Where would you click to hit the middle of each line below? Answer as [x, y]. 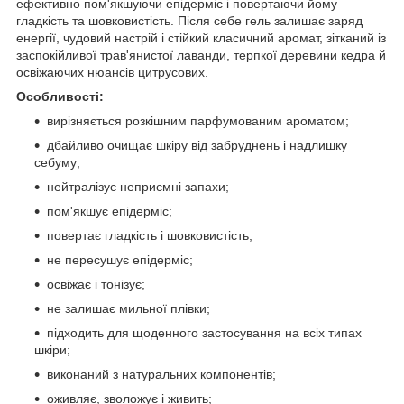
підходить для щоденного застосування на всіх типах [204, 332]
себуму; [57, 162]
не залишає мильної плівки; [129, 308]
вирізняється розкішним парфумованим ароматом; [198, 120]
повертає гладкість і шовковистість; [150, 235]
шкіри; [52, 349]
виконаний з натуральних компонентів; [161, 374]
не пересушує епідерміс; [120, 259]
